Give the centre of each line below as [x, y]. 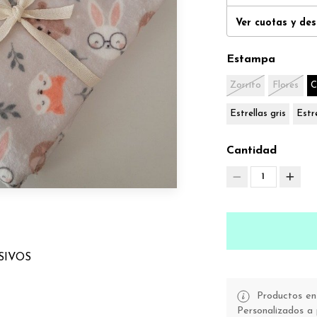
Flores [286, 85]
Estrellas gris [258, 114]
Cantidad [251, 151]
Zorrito [245, 85]
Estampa [250, 59]
